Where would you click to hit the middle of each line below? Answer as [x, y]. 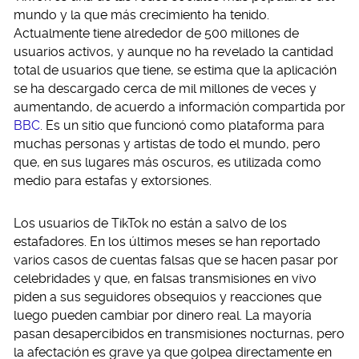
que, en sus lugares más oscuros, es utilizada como [167, 162]
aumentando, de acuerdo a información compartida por [179, 107]
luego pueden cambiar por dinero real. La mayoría [163, 315]
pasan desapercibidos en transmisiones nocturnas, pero [179, 334]
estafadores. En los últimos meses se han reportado [167, 242]
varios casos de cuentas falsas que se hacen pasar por [176, 260]
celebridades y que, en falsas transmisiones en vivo [165, 278]
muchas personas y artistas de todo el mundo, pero [167, 144]
